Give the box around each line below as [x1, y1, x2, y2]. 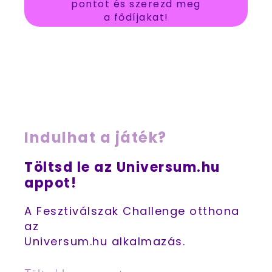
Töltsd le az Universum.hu [24, 158, 220, 177]
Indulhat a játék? [24, 127, 167, 148]
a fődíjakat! [103, 10, 169, 24]
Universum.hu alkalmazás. [24, 234, 185, 249]
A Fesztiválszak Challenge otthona [24, 203, 240, 219]
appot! [24, 174, 76, 192]
